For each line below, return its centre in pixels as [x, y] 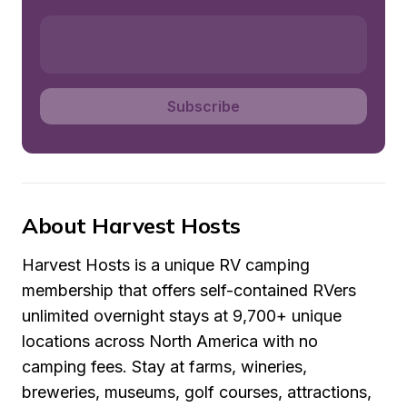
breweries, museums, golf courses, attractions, [197, 392]
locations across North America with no [170, 341]
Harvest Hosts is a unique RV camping [166, 265]
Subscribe [203, 106]
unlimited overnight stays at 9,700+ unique [182, 316]
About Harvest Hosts [131, 225]
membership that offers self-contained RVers [189, 290]
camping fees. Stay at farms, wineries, [164, 367]
